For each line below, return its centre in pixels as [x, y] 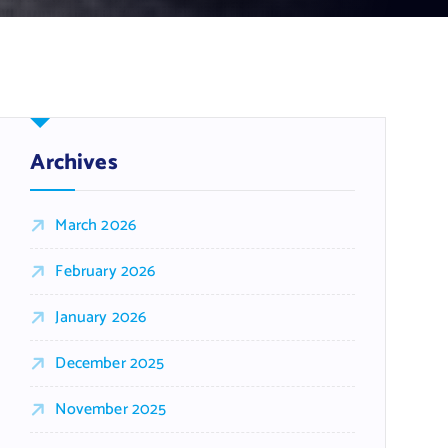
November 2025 [111, 409]
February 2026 [105, 271]
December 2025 [110, 363]
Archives [74, 163]
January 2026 [101, 317]
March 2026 [96, 225]
